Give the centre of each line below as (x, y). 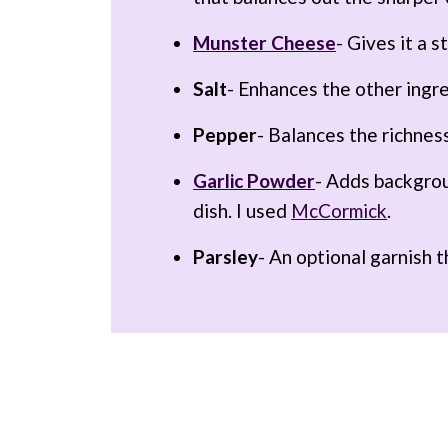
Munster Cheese (265, 42)
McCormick (339, 210)
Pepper (225, 134)
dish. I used (242, 210)
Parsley (226, 256)
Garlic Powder (254, 180)
